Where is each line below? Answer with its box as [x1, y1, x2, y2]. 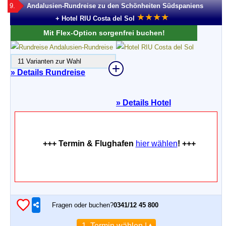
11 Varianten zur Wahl [12, 58, 81, 65]
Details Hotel [121, 98, 171, 107]
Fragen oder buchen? [52, 201, 114, 209]
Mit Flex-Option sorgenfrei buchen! [43, 29, 165, 37]
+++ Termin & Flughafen [42, 139, 136, 148]
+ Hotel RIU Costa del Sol [55, 15, 135, 22]
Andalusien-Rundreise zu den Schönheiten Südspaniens [27, 2, 203, 10]
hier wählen [135, 139, 178, 148]
